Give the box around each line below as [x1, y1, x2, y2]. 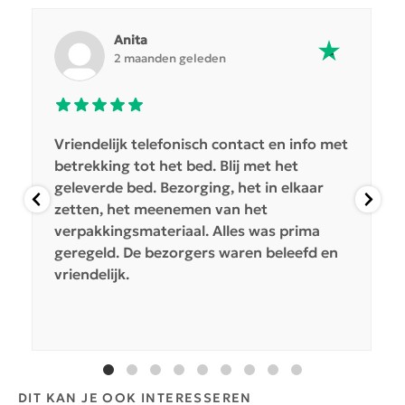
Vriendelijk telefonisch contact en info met [53, 134, 348, 153]
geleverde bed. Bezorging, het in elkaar [53, 177, 324, 196]
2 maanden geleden [113, 50, 226, 66]
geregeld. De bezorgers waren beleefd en [53, 242, 338, 261]
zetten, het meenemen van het [53, 199, 268, 218]
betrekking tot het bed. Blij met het [53, 155, 298, 174]
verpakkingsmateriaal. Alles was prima [53, 221, 320, 240]
